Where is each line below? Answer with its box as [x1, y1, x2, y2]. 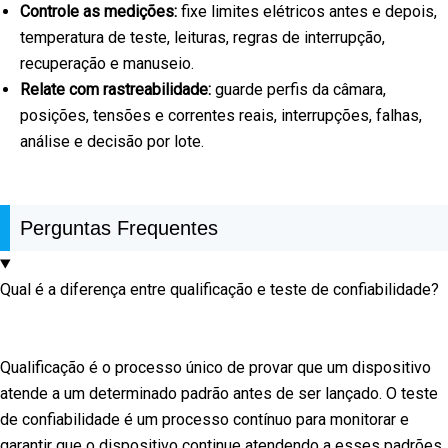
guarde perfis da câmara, [211, 80, 386, 100]
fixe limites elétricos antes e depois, [177, 2, 437, 22]
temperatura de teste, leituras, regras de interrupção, [20, 28, 385, 48]
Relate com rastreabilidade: [20, 80, 211, 100]
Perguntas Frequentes [20, 217, 218, 240]
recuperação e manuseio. [20, 54, 194, 74]
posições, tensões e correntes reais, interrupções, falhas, [20, 106, 422, 126]
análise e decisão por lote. [20, 132, 204, 152]
